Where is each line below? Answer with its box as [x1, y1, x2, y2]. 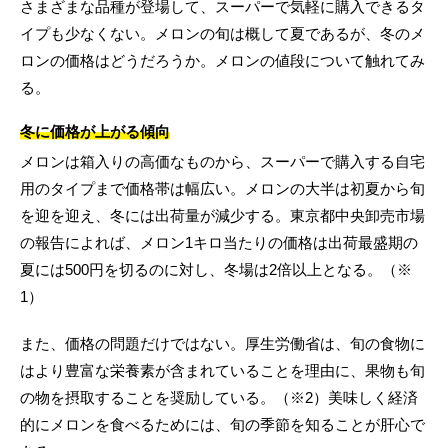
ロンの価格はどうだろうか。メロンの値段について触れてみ [20, 52, 425, 70]
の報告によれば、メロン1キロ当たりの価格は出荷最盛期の [20, 234, 418, 252]
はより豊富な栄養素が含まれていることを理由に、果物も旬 [20, 362, 425, 380]
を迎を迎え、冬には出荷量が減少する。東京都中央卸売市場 [20, 207, 425, 225]
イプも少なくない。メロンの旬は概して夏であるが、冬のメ [20, 25, 425, 43]
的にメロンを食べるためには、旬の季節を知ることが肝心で [20, 416, 425, 434]
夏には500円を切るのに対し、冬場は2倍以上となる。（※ [20, 261, 412, 279]
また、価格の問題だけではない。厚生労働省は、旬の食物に [20, 335, 425, 353]
